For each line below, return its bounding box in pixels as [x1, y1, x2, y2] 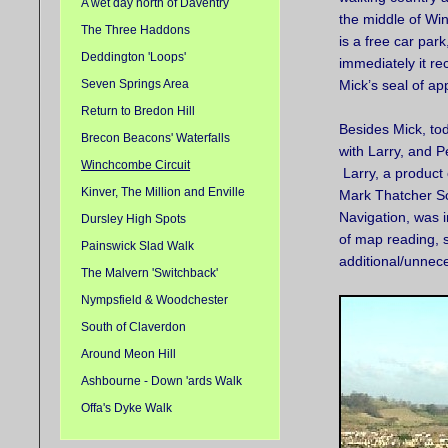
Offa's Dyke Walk [81, 402, 172, 414]
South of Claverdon [81, 321, 186, 333]
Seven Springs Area [81, 78, 189, 90]
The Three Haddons [81, 24, 190, 36]
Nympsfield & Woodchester [81, 294, 228, 306]
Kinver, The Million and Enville [81, 186, 245, 198]
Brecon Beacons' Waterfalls [81, 132, 230, 144]
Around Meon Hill [81, 348, 176, 360]
